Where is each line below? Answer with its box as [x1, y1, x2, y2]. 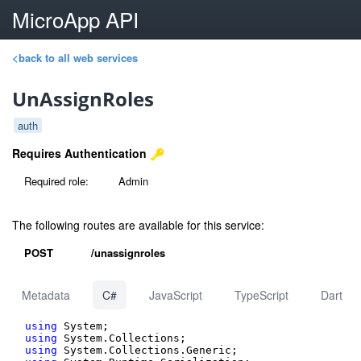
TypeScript [234, 287, 288, 303]
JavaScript [149, 287, 202, 303]
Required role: [24, 173, 89, 189]
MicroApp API [12, 4, 139, 34]
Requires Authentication [12, 145, 147, 161]
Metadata [22, 287, 70, 303]
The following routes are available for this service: [12, 217, 264, 233]
